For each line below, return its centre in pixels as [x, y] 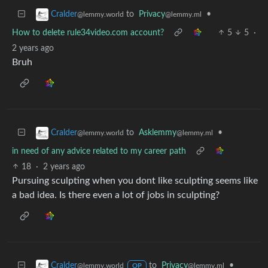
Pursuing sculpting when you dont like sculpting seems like [135, 180]
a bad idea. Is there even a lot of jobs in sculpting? [116, 195]
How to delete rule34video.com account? [88, 33]
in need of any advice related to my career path [99, 151]
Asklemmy [158, 133]
